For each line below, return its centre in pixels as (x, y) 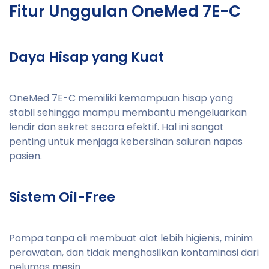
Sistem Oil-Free (62, 197)
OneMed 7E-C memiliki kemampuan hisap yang (121, 98)
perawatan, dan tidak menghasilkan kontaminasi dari (134, 252)
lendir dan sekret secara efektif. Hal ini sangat (116, 127)
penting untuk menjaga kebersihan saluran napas (126, 141)
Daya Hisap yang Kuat (86, 57)
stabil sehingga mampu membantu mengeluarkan (128, 112)
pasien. (26, 156)
